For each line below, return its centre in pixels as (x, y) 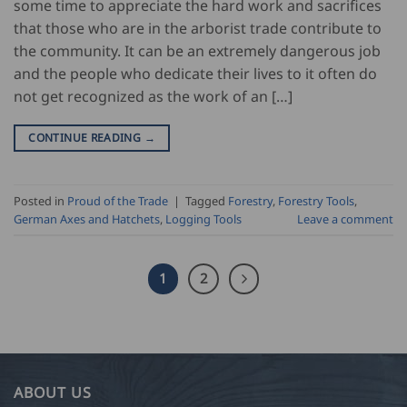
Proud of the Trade (118, 200)
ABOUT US (53, 393)
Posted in (40, 200)
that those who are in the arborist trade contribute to (198, 29)
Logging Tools (203, 218)
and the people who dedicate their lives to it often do (195, 74)
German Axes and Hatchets (87, 218)
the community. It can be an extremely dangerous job (197, 51)
